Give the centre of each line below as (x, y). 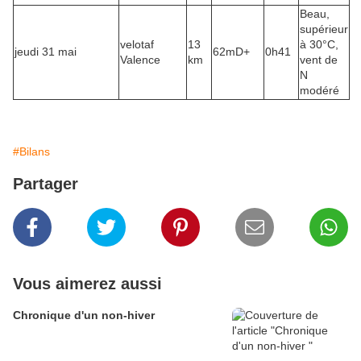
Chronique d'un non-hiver (84, 315)
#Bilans (31, 152)
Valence (140, 60)
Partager (46, 184)
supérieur (324, 29)
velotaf (137, 45)
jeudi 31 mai (46, 52)
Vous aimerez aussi (87, 284)
